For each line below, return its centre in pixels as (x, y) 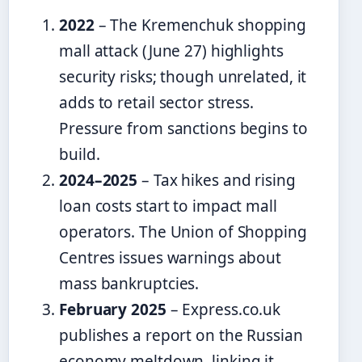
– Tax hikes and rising (217, 180)
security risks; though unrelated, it (183, 76)
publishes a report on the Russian (181, 335)
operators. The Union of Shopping (183, 232)
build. (80, 154)
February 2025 (113, 309)
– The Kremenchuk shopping (200, 25)
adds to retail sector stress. (157, 102)
